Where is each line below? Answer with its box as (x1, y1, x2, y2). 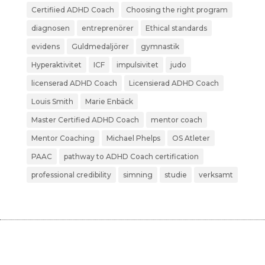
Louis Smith (31, 97, 73, 106)
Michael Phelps (106, 134, 160, 143)
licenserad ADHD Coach (31, 79, 117, 88)
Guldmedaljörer (71, 42, 129, 51)
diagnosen (31, 24, 70, 33)
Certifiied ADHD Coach (31, 5, 114, 14)
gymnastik (140, 42, 179, 51)
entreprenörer (81, 24, 134, 33)
